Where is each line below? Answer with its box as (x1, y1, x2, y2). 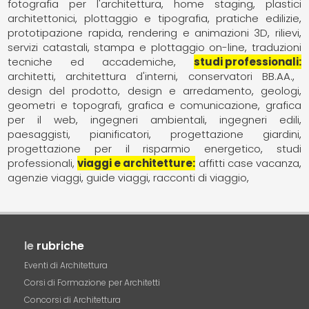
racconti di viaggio (153, 170, 248, 185)
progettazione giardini (170, 127, 299, 141)
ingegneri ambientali (90, 112, 205, 127)
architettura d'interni (66, 69, 177, 83)
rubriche (37, 238, 85, 254)
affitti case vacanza (198, 156, 299, 170)
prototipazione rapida (8, 26, 121, 40)
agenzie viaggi (8, 170, 82, 185)
